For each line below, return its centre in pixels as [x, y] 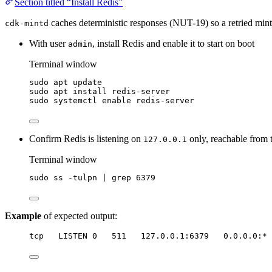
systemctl [75, 100]
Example [23, 216]
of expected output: [79, 216]
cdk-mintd [27, 23]
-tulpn [83, 177]
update [87, 82]
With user [49, 43]
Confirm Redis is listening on [86, 138]
